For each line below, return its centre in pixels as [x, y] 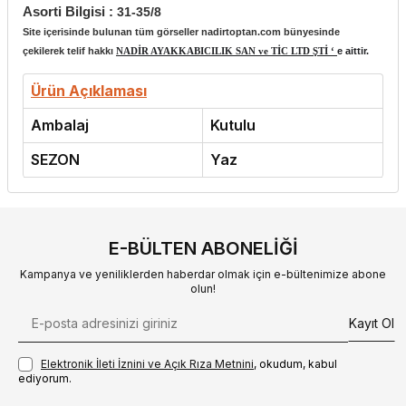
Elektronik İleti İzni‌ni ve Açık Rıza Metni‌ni [147, 363]
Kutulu [233, 125]
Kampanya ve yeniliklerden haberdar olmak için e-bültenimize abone [203, 274]
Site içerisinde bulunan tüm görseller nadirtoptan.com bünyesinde [181, 31]
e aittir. [353, 50]
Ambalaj [60, 125]
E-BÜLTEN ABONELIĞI [203, 248]
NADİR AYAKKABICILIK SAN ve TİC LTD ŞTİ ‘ [227, 50]
